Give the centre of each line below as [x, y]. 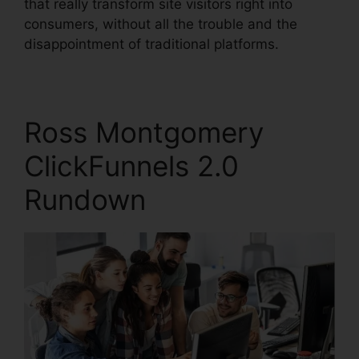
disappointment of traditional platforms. [151, 44]
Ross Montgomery [144, 132]
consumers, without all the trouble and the [161, 24]
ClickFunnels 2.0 [131, 166]
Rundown [85, 200]
